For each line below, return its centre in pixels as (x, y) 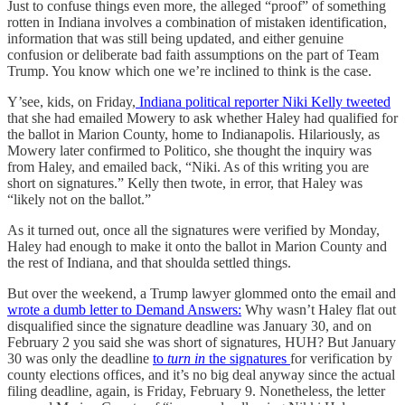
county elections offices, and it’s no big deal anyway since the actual (201, 374)
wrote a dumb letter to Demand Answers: (124, 309)
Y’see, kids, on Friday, (71, 101)
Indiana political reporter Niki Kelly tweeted (263, 101)
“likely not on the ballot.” (79, 199)
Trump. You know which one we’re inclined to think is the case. (189, 71)
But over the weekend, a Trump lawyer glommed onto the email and (202, 293)
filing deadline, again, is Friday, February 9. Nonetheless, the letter (196, 391)
